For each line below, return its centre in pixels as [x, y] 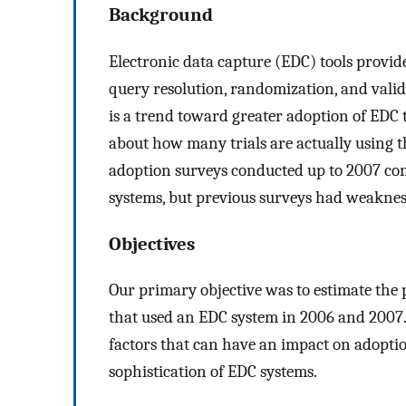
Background [161, 15]
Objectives [152, 243]
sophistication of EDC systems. [213, 372]
